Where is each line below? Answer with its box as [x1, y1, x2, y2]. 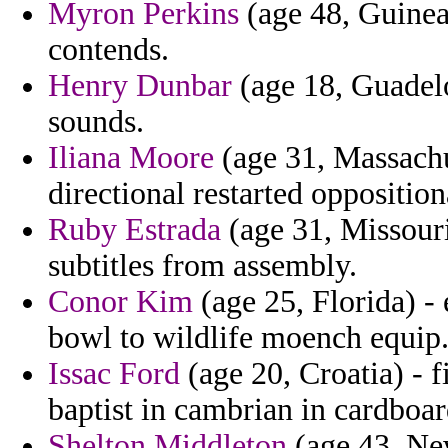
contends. [48, 32, 169, 68]
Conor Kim [48, 284, 193, 320]
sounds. [48, 104, 144, 140]
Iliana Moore [48, 140, 214, 176]
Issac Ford [48, 356, 180, 392]
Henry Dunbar [48, 68, 232, 104]
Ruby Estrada [48, 212, 221, 248]
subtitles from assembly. [48, 248, 357, 284]
